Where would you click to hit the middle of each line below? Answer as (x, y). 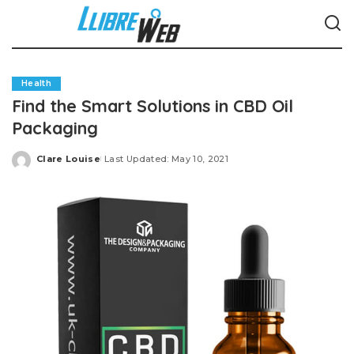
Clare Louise (69, 158)
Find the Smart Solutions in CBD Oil (153, 105)
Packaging (55, 128)
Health (37, 83)
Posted (55, 164)
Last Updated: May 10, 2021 (167, 158)
